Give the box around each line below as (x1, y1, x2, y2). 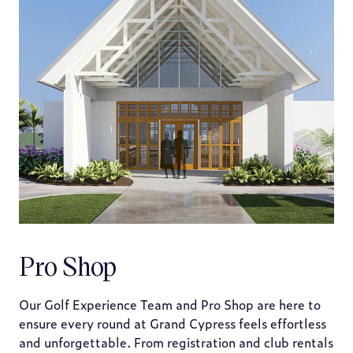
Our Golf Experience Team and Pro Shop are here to (19, 295, 321, 314)
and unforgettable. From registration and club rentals (19, 333, 333, 351)
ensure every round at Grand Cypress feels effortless (19, 314, 326, 333)
